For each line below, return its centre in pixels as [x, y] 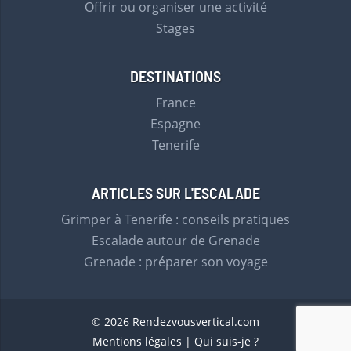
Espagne [175, 124]
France [175, 103]
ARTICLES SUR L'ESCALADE [175, 194]
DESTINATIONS [175, 78]
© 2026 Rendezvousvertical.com [175, 322]
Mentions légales [137, 341]
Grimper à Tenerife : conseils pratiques [175, 219]
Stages [175, 28]
